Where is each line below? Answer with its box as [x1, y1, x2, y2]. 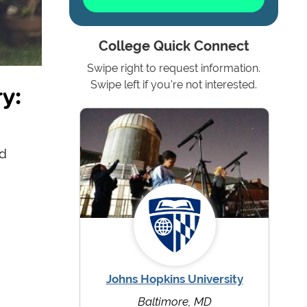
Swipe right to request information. [87, 62, 260, 75]
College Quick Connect [98, 38, 249, 55]
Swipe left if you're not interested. [90, 78, 257, 92]
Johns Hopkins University [106, 272, 243, 286]
